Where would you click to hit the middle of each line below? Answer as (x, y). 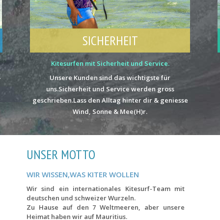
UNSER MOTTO (61, 154)
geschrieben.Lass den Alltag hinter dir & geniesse (110, 100)
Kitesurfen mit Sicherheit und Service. (110, 63)
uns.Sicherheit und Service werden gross (110, 89)
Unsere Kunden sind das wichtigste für (110, 77)
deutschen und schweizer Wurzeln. (81, 198)
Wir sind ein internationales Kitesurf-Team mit (106, 188)
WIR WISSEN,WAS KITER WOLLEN (83, 174)
